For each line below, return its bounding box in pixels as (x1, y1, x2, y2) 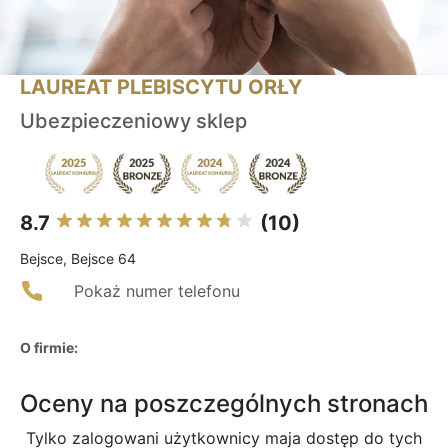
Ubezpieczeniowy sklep (20, 109, 247, 134)
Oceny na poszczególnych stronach (20, 389, 428, 419)
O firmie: (20, 339, 78, 357)
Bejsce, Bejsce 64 (20, 250, 136, 268)
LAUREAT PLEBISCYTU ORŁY (20, 75, 302, 100)
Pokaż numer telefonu (74, 281, 240, 302)
